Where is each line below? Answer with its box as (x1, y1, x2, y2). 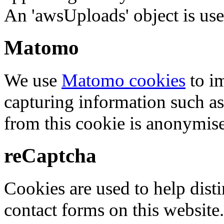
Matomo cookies (61, 70, 185, 91)
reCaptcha (4, 144, 96, 167)
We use (4, 70, 61, 91)
